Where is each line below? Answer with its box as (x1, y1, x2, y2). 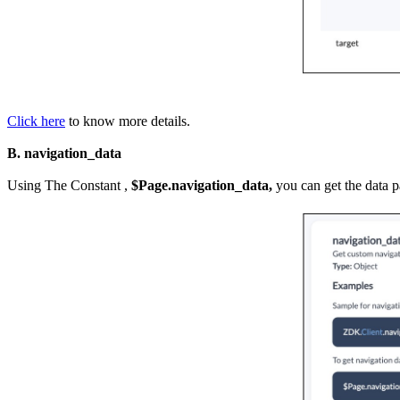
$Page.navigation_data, (131, 177, 272, 193)
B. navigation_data (7, 145, 121, 161)
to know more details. (65, 112, 190, 129)
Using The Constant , (7, 177, 131, 193)
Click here (7, 112, 65, 129)
